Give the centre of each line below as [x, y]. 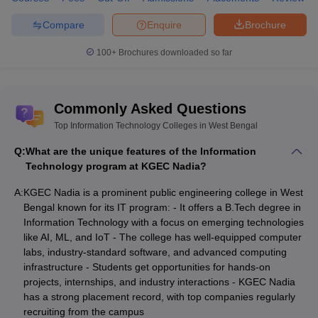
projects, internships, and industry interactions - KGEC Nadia [159, 282]
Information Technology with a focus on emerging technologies [164, 222]
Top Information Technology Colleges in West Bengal [156, 126]
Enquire [164, 24]
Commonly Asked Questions [150, 109]
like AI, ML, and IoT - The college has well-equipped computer [163, 237]
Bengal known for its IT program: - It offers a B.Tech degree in [162, 207]
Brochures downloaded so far [174, 53]
